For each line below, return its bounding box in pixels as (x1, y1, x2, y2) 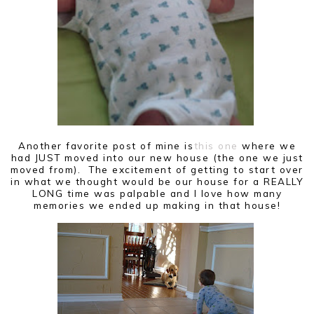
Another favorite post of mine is (18, 139, 198, 151)
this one (193, 139, 242, 151)
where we (242, 139, 296, 151)
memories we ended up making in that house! (34, 198, 280, 211)
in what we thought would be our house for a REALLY (11, 175, 303, 187)
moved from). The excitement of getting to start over (11, 163, 303, 175)
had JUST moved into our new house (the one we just (11, 151, 303, 163)
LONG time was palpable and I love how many (32, 186, 282, 199)
